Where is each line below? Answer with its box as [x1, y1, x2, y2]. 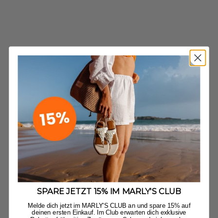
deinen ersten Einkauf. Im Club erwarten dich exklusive [32, 209, 186, 216]
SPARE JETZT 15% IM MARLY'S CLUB [36, 186, 182, 197]
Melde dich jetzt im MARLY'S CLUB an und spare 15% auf [27, 201, 191, 209]
